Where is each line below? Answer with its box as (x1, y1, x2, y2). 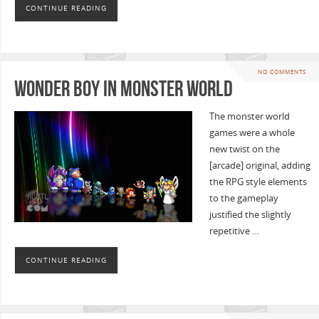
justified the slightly (209, 208, 291, 221)
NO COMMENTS (257, 68, 306, 75)
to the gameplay (209, 192, 278, 204)
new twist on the (209, 142, 280, 155)
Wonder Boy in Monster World (14, 76, 233, 100)
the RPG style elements (209, 175, 307, 188)
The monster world (209, 110, 290, 122)
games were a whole (209, 126, 295, 139)
